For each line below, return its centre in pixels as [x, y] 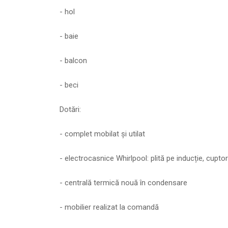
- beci [69, 85]
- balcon [73, 61]
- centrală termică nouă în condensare [123, 183]
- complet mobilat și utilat [102, 134]
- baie [69, 36]
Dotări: [70, 110]
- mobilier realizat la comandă [109, 207]
